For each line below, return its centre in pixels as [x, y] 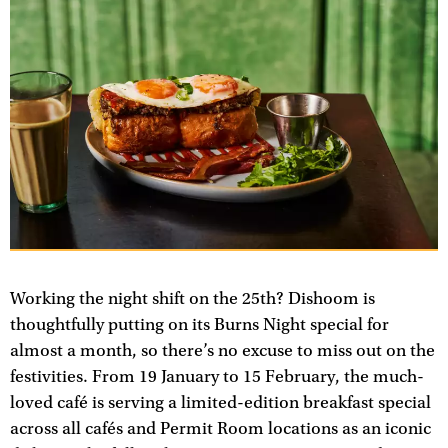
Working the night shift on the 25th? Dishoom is [192, 299]
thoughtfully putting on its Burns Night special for [199, 325]
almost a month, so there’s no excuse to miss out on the [222, 351]
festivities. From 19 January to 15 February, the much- [217, 377]
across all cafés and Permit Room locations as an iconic [220, 429]
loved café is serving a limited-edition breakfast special [220, 403]
